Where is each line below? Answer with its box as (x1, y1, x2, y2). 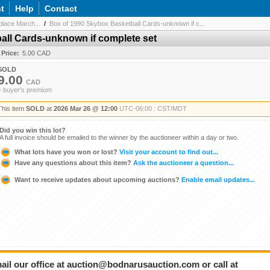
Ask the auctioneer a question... (131, 159, 234, 166)
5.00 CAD (22, 49, 51, 57)
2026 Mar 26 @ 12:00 (54, 105, 118, 112)
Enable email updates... (180, 175, 255, 183)
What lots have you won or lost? (14, 148, 118, 155)
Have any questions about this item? (14, 159, 131, 166)
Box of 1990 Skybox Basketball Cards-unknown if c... (49, 20, 205, 27)
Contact (45, 4, 77, 13)
